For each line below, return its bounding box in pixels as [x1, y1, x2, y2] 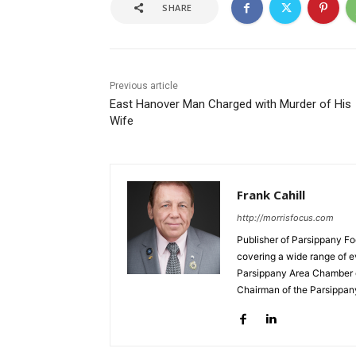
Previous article [110, 80, 178, 92]
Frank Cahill [237, 187, 305, 203]
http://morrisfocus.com [237, 212, 334, 224]
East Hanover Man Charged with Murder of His [110, 97, 351, 112]
